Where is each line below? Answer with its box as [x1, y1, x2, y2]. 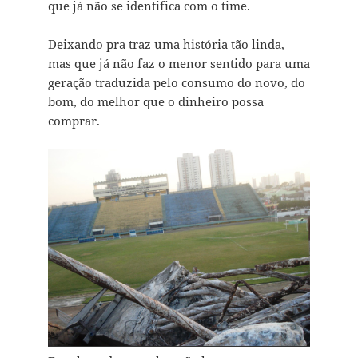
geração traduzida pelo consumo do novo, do [47, 74, 305, 91]
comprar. [47, 113, 100, 129]
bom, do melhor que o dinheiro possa [47, 93, 264, 110]
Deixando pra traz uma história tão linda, [47, 36, 284, 53]
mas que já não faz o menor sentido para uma [47, 55, 310, 72]
